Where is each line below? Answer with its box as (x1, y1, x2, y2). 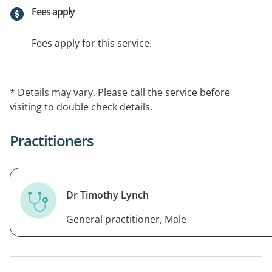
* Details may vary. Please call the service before (10, 85, 230, 99)
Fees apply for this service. (32, 36, 152, 50)
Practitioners (10, 130, 93, 151)
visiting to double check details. (10, 100, 152, 114)
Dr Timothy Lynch (66, 188, 149, 202)
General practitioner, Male (66, 212, 186, 226)
